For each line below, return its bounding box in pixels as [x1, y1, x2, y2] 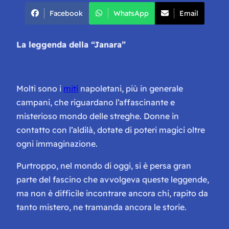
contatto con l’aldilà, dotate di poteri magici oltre [16, 124, 205, 135]
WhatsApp [113, 8, 149, 18]
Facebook [49, 8, 83, 18]
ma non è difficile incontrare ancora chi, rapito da [16, 188, 208, 198]
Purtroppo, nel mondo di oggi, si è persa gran [16, 160, 191, 171]
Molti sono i [16, 83, 63, 94]
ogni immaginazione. [16, 138, 98, 149]
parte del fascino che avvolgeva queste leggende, [16, 174, 209, 185]
